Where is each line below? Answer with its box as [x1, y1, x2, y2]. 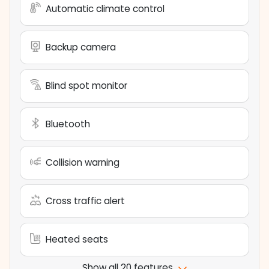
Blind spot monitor [46, 79, 127, 92]
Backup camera [46, 41, 116, 54]
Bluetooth [46, 118, 90, 131]
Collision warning [46, 156, 119, 169]
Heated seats [46, 233, 108, 246]
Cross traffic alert [46, 195, 125, 208]
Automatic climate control [46, 2, 165, 16]
